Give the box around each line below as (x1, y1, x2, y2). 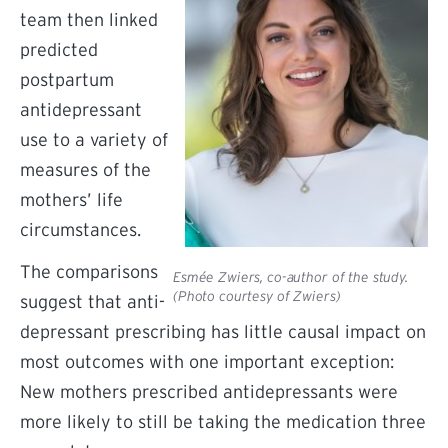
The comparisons (20, 262, 158, 282)
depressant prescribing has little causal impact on (20, 322, 426, 342)
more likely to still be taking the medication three (20, 412, 426, 432)
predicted (20, 40, 98, 60)
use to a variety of (20, 130, 168, 150)
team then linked (20, 10, 158, 30)
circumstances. (20, 220, 141, 240)
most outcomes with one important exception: (20, 352, 394, 372)
